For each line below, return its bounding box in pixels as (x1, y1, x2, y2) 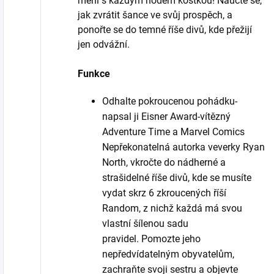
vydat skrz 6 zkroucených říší (102, 187, 226, 199)
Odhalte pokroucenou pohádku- (102, 95, 237, 107)
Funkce (78, 67, 110, 80)
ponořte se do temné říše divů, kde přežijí (78, 23, 252, 35)
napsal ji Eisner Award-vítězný (102, 110, 231, 122)
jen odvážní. (78, 38, 130, 50)
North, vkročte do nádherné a (102, 156, 226, 168)
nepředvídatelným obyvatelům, (102, 248, 234, 260)
